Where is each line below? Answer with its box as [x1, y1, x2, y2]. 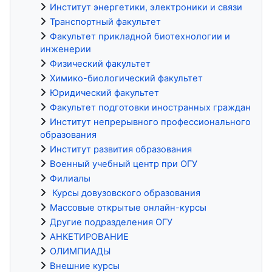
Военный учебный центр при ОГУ [50, 158, 197, 169]
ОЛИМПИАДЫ [50, 245, 110, 257]
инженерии [40, 43, 91, 55]
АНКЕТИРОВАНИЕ [50, 231, 129, 242]
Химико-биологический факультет [50, 72, 203, 84]
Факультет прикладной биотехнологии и [50, 30, 230, 42]
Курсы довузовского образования [50, 187, 200, 199]
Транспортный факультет [50, 16, 161, 27]
